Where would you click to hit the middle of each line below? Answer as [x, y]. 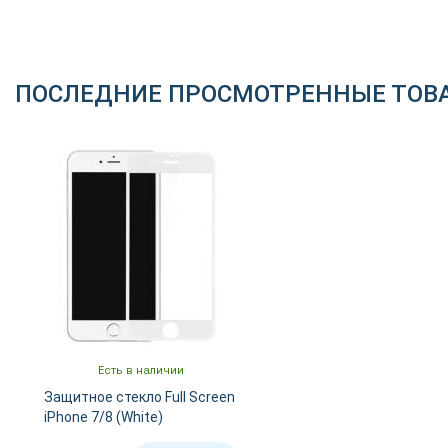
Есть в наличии [141, 370]
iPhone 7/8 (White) [103, 416]
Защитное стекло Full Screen [139, 396]
